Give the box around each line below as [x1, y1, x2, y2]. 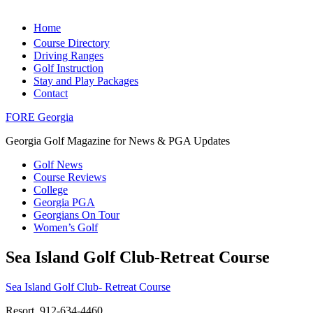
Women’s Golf [34, 221, 98, 233]
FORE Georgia [6, 111, 73, 123]
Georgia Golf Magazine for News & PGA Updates [6, 135, 230, 147]
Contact [34, 87, 68, 99]
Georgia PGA [34, 196, 95, 208]
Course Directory [34, 37, 110, 49]
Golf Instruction [34, 62, 103, 74]
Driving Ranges [34, 50, 103, 61]
